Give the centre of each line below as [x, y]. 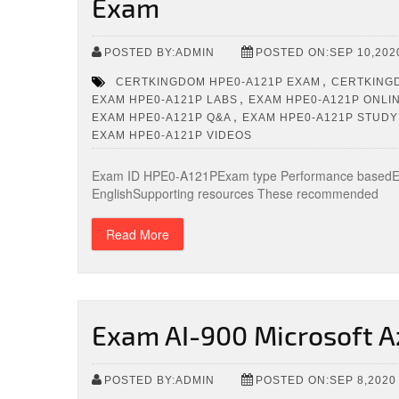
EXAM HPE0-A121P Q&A [162, 117]
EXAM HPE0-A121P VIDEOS [172, 135]
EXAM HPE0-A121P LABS [165, 99]
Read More [138, 234]
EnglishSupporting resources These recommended [235, 193]
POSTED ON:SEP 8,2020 [326, 380]
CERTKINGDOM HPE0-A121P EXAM [218, 81]
